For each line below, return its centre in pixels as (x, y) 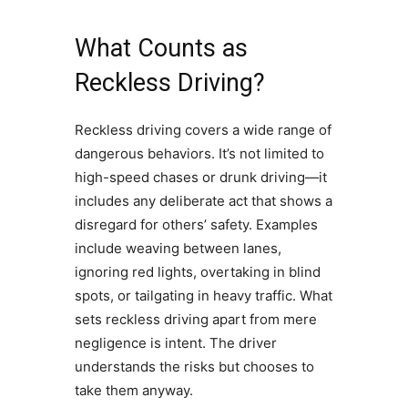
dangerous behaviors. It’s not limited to (199, 153)
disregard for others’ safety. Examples (196, 224)
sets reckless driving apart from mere (195, 319)
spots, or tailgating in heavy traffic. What (203, 295)
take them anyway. (133, 390)
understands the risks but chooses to (194, 366)
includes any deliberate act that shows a (203, 200)
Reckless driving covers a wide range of (203, 129)
